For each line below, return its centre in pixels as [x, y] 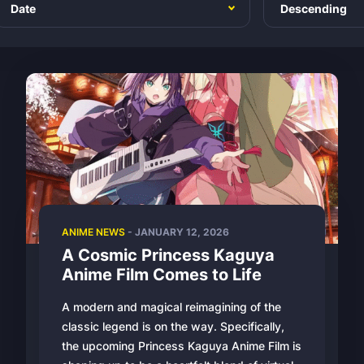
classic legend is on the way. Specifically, [173, 326]
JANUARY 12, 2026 [182, 232]
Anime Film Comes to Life [162, 275]
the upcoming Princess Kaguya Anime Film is [182, 346]
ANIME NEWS [93, 232]
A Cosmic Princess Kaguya [168, 255]
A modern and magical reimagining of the [171, 307]
